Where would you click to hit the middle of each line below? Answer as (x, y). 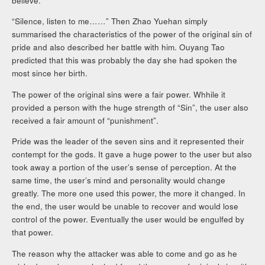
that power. (33, 232)
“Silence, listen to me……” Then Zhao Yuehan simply (110, 21)
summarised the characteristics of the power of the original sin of (132, 34)
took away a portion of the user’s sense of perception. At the (125, 167)
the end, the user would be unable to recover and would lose (125, 206)
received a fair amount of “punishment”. (85, 120)
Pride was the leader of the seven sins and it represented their (128, 141)
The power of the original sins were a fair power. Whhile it (119, 94)
